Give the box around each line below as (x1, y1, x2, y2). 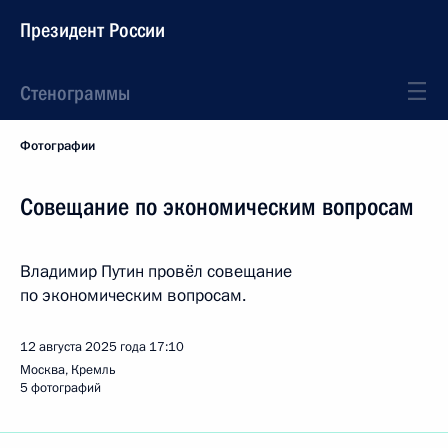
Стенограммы (20, 81, 130, 105)
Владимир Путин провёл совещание (20, 260, 292, 283)
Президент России (20, 18, 165, 42)
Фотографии (20, 137, 95, 155)
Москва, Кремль (20, 361, 116, 379)
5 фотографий (20, 379, 101, 397)
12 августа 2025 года (20, 338, 146, 356)
